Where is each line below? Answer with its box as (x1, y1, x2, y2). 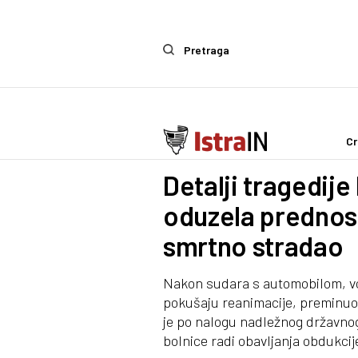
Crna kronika (189, 140, 253, 154)
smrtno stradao (163, 229, 344, 262)
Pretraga (184, 42, 229, 57)
